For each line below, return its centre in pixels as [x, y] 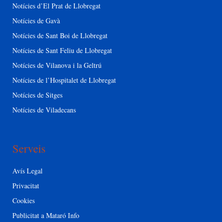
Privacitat [26, 185]
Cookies [24, 200]
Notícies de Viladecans [44, 110]
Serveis [29, 148]
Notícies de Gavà [36, 20]
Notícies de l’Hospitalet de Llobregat [64, 80]
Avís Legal [28, 170]
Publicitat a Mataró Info [46, 215]
